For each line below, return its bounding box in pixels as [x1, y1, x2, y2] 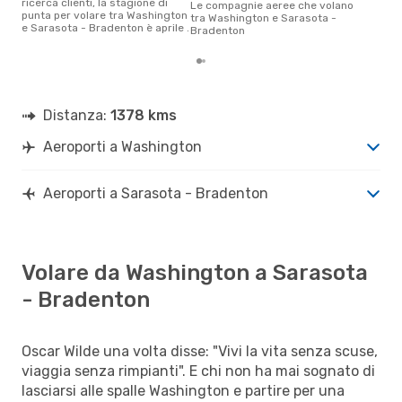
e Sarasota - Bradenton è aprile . [22, 21, 189, 34]
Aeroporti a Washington [43, 137, 202, 155]
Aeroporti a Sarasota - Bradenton [43, 184, 268, 202]
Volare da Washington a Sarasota [22, 259, 368, 285]
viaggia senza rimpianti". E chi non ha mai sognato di [22, 362, 375, 380]
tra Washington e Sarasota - [190, 11, 336, 24]
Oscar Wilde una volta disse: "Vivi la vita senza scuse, [22, 342, 378, 360]
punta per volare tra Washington [22, 8, 188, 22]
